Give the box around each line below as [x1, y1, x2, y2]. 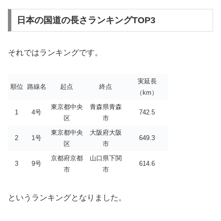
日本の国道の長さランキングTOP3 [16, 15, 155, 26]
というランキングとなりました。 [8, 193, 126, 202]
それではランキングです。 [8, 48, 103, 57]
